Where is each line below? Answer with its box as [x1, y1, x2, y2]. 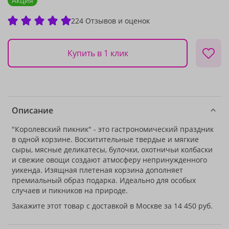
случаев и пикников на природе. [12, 186, 128, 195]
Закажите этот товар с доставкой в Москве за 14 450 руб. [12, 201, 213, 211]
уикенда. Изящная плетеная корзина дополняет [12, 165, 183, 175]
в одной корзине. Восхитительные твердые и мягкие [12, 134, 199, 144]
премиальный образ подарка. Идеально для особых [12, 175, 196, 185]
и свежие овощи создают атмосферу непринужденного [12, 155, 207, 165]
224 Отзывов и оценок [71, 15, 150, 26]
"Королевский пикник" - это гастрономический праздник [12, 124, 214, 134]
